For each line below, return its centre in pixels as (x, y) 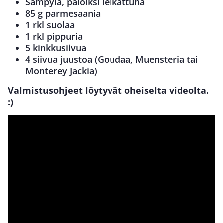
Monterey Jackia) (61, 70)
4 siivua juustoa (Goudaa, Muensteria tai (111, 59)
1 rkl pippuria (54, 36)
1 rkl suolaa (50, 25)
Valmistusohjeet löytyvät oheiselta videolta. (108, 90)
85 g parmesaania (63, 13)
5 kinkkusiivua (56, 48)
